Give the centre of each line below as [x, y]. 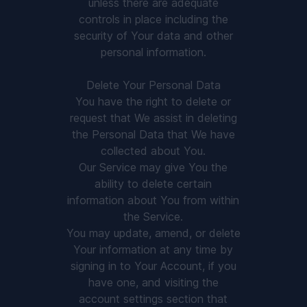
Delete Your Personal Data [153, 85]
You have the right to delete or [153, 101]
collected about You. [153, 151]
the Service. [153, 217]
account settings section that [153, 299]
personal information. [153, 52]
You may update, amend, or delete [153, 233]
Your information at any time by [153, 249]
